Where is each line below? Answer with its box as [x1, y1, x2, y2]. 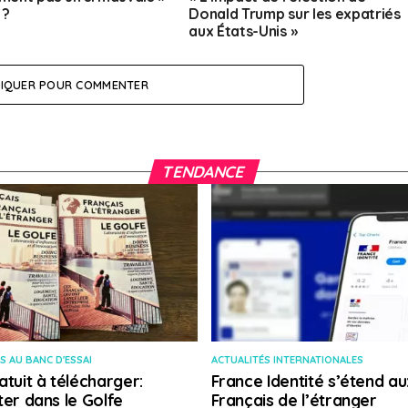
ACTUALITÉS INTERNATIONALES [210, 353, 363, 367]
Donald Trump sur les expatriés [189, 5, 401, 24]
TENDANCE [160, 161, 249, 182]
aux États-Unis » [189, 22, 298, 41]
